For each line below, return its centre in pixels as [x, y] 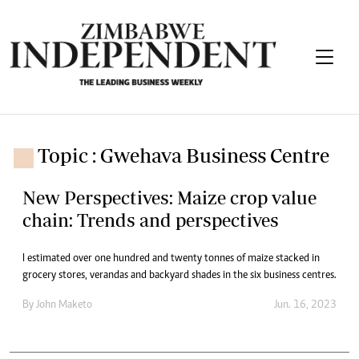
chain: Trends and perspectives [151, 220]
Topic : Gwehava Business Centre [184, 155]
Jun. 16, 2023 [305, 305]
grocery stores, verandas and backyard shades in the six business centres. [179, 275]
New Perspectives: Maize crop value [169, 197]
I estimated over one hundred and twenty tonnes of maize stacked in [171, 258]
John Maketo [64, 305]
